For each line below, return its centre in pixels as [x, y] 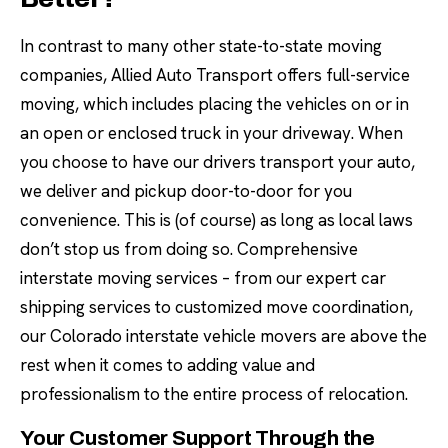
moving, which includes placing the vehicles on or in [214, 104]
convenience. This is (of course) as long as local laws [216, 220]
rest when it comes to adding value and [167, 365]
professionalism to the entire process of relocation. [214, 394]
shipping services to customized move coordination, [216, 307]
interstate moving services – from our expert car [203, 278]
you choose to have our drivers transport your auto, [217, 162]
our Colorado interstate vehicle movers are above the [223, 336]
